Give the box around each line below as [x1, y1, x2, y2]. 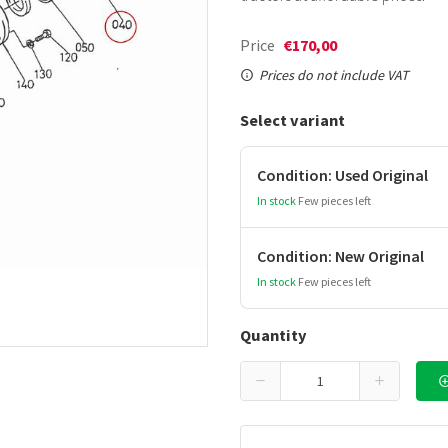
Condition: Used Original [257, 165, 428, 185]
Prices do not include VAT [259, 66, 409, 84]
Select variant [240, 110, 345, 130]
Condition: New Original [257, 246, 424, 266]
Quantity [240, 325, 307, 345]
